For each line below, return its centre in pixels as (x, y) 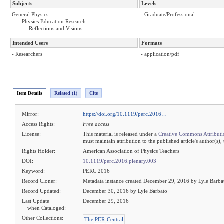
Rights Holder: (39, 151)
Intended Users (30, 43)
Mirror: (31, 114)
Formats (152, 43)
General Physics (30, 15)
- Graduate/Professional (168, 15)
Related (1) (66, 93)
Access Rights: (39, 124)
